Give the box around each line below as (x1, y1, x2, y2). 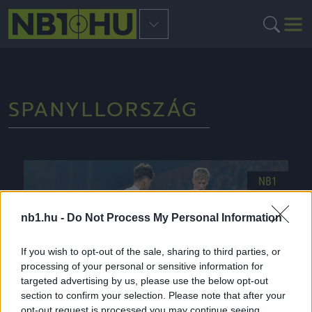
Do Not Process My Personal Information (67, 212, 282, 224)
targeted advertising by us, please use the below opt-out (21, 275, 268, 287)
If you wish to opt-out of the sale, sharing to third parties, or (21, 246, 281, 258)
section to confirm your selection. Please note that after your (21, 290, 286, 302)
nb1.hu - (21, 212, 67, 224)
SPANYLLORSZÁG (8, 95, 198, 125)
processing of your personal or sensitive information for (21, 260, 263, 272)
